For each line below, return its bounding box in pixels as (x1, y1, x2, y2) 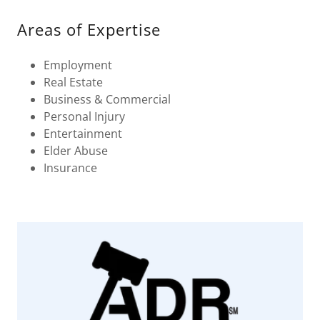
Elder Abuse (43, 142, 108, 159)
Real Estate (43, 74, 103, 90)
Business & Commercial (43, 91, 171, 107)
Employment (43, 56, 112, 73)
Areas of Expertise (17, 18, 161, 40)
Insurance (43, 159, 97, 176)
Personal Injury (43, 108, 125, 124)
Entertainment (43, 125, 122, 141)
